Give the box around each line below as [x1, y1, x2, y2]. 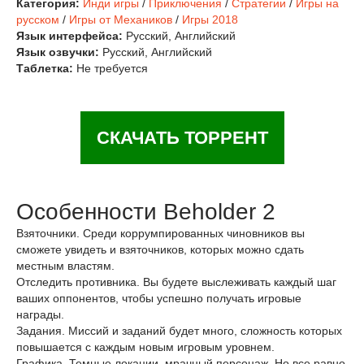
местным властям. [16, 259, 115, 272]
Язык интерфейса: [16, 29, 123, 42]
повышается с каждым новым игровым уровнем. [16, 340, 275, 353]
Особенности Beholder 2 [16, 199, 275, 224]
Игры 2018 [182, 13, 238, 26]
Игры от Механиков [69, 13, 172, 26]
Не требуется [73, 62, 148, 75]
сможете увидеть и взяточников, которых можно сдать [16, 243, 304, 256]
